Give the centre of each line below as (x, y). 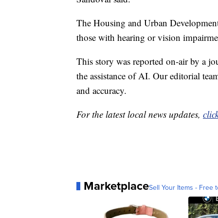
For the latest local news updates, (140, 114)
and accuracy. (101, 91)
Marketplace (116, 186)
